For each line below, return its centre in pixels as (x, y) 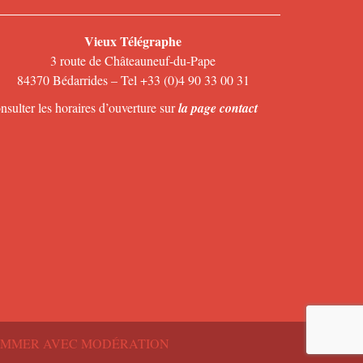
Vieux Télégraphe (133, 41)
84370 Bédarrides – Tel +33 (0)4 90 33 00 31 (133, 79)
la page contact (218, 107)
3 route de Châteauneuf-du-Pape (133, 60)
